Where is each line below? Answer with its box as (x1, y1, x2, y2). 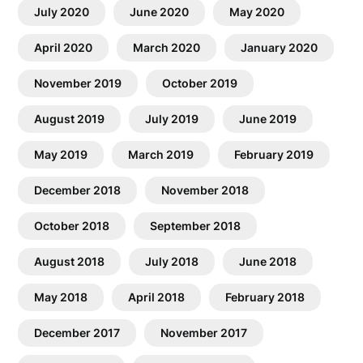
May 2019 (34, 147, 88, 162)
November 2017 (160, 326, 248, 340)
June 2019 (239, 112, 297, 126)
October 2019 (162, 76, 238, 91)
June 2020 (130, 5, 190, 19)
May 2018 (34, 290, 88, 305)
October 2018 (34, 219, 110, 233)
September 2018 (150, 219, 241, 233)
